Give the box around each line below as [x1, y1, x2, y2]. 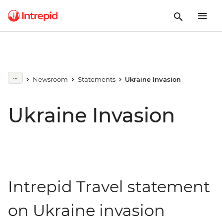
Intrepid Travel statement [8, 177, 210, 196]
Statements [77, 75, 115, 83]
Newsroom [32, 75, 68, 83]
